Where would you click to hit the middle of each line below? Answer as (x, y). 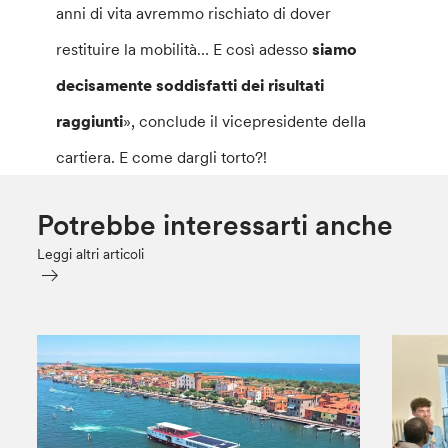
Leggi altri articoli (91, 254)
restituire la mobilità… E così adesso (184, 49)
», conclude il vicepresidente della (245, 121)
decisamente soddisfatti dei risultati (190, 85)
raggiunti (90, 121)
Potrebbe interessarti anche (215, 225)
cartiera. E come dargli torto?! (162, 157)
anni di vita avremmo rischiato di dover (194, 13)
